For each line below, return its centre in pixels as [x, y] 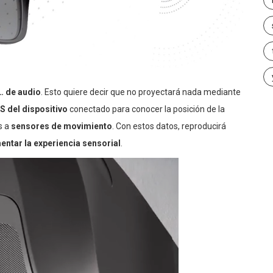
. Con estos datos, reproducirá [169, 126]
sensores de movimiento [62, 126]
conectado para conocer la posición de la [146, 109]
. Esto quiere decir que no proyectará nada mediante [141, 92]
